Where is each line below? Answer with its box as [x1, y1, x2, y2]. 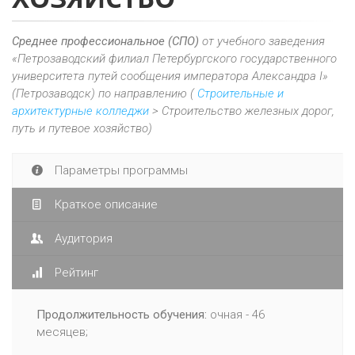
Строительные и [197, 86, 284, 101]
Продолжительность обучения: [36, 307, 207, 322]
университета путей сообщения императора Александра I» [12, 69, 328, 83]
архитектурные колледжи [12, 104, 149, 118]
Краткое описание [52, 197, 158, 212]
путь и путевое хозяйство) [12, 121, 152, 136]
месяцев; [36, 325, 88, 339]
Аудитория [52, 231, 113, 246]
